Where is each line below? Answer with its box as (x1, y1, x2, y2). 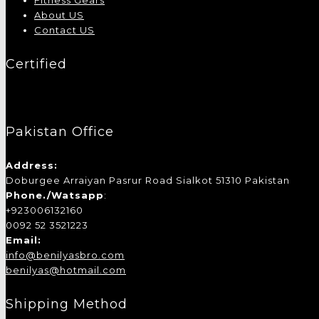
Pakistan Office (6, 123, 114, 140)
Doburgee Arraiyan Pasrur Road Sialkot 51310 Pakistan (6, 174, 290, 186)
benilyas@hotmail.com (6, 263, 126, 276)
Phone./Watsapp (6, 189, 104, 201)
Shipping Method (6, 296, 127, 312)
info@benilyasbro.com (6, 249, 125, 261)
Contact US (34, 24, 95, 36)
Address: (6, 159, 58, 171)
